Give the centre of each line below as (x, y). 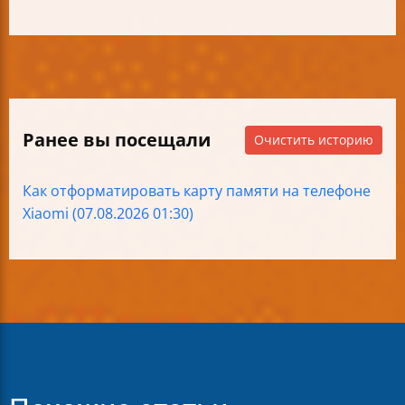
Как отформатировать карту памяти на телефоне (197, 190)
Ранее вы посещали (117, 139)
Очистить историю (314, 139)
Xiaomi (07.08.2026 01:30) (108, 213)
